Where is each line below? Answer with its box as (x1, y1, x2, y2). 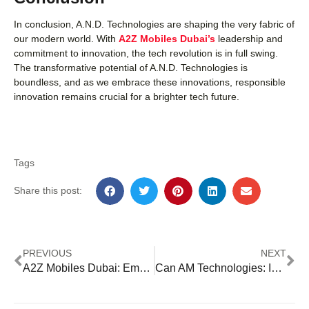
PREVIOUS (23, 248, 72, 259)
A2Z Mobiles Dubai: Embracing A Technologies (139, 262, 150, 275)
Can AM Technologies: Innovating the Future (271, 262, 282, 275)
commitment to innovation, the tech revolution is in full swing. (14, 48, 278, 59)
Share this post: (14, 185, 82, 197)
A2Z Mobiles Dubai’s (119, 33, 215, 45)
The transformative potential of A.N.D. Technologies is (14, 62, 248, 74)
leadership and (215, 33, 283, 45)
